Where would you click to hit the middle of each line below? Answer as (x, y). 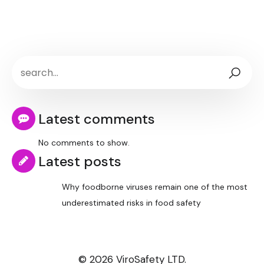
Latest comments (97, 118)
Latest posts (80, 161)
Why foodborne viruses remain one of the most (155, 187)
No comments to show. (84, 143)
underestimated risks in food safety (131, 203)
